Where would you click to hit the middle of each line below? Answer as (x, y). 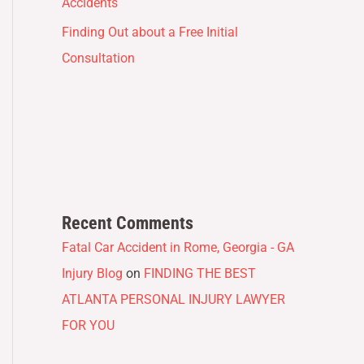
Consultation (98, 58)
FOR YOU (88, 325)
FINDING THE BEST (200, 273)
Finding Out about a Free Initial (150, 32)
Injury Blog (92, 273)
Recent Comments (128, 223)
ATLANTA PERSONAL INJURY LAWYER (173, 299)
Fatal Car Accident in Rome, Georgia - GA (178, 247)
